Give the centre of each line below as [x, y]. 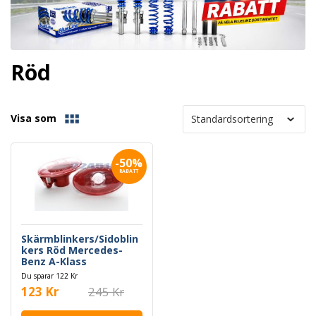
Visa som [34, 118]
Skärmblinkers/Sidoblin [80, 238]
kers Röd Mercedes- [72, 250]
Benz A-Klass [54, 261]
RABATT [129, 171]
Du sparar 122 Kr [49, 275]
